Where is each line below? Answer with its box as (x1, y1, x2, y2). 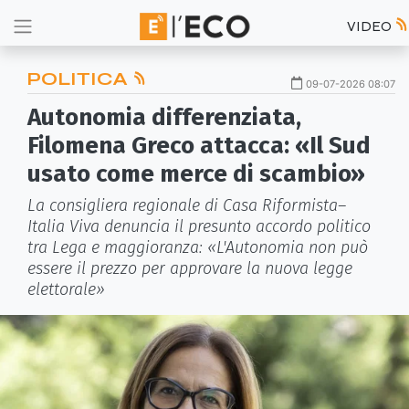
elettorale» (27, 279, 105, 299)
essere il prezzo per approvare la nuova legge (27, 258, 352, 278)
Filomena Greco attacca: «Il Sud (27, 131, 371, 160)
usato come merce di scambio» (27, 160, 365, 188)
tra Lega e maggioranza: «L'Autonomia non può (27, 237, 368, 257)
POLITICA (27, 68, 132, 90)
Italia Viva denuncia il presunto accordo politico (27, 216, 371, 236)
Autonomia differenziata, (27, 103, 301, 131)
